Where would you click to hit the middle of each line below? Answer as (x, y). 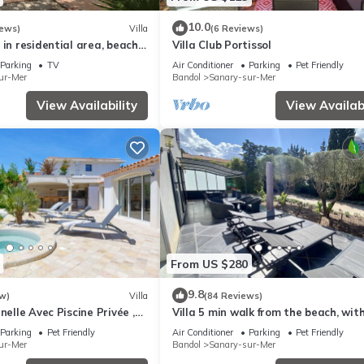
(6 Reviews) (237, 28)
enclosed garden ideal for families (262, 327)
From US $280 (209, 264)
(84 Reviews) (233, 295)
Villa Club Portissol (222, 45)
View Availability (87, 106)
